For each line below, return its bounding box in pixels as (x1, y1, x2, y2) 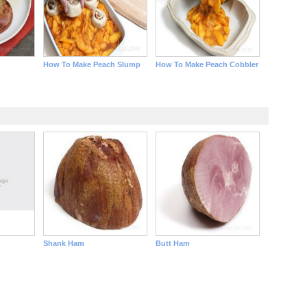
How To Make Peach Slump (42, 60, 140, 69)
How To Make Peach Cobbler (155, 60, 258, 69)
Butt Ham (155, 239, 190, 247)
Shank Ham (42, 239, 84, 247)
